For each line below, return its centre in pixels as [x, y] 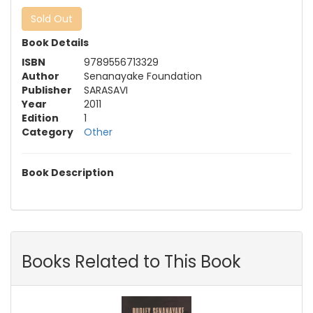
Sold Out [52, 19]
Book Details [55, 43]
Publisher [47, 90]
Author [41, 77]
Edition [40, 118]
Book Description [68, 173]
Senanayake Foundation [143, 77]
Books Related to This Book [131, 262]
